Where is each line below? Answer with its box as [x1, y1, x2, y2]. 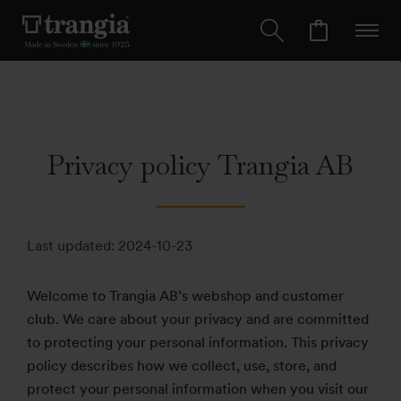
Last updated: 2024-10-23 [27, 237, 192, 254]
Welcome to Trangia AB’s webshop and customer [27, 287, 344, 304]
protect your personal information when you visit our [27, 380, 369, 397]
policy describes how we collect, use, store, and [27, 357, 337, 374]
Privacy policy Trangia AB [47, 148, 354, 183]
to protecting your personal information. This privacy [27, 334, 369, 351]
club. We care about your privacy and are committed [27, 311, 369, 328]
